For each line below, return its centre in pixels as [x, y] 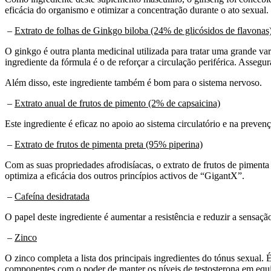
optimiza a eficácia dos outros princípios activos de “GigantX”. [125, 175]
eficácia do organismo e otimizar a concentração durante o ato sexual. [137, 10]
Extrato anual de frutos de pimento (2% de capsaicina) [117, 103]
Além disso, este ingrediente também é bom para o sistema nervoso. [133, 82]
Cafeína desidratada [52, 196]
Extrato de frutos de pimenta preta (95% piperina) [109, 144]
